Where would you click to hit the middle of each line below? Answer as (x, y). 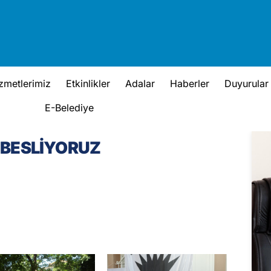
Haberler (189, 83)
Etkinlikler (88, 83)
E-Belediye (70, 107)
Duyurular (246, 83)
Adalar (140, 83)
